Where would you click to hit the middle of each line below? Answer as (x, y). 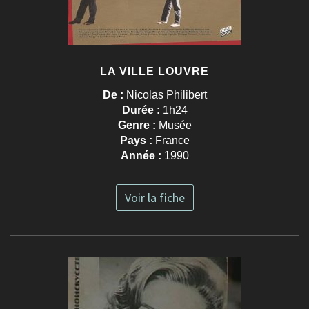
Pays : (137, 141)
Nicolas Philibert (166, 95)
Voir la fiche (154, 198)
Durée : (142, 110)
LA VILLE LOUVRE (154, 72)
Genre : (138, 126)
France (172, 141)
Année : (142, 156)
